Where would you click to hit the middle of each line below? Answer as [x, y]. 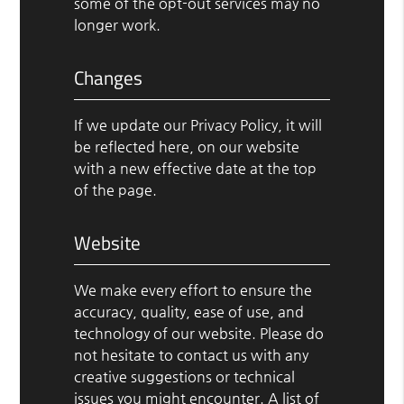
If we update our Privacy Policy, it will [198, 124]
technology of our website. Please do [199, 333]
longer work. [118, 24]
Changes [109, 77]
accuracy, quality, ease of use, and [189, 311]
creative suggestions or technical [185, 376]
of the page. [116, 189]
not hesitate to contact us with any [192, 354]
